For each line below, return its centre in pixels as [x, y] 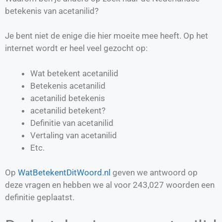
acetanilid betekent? [68, 110]
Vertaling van [55, 135]
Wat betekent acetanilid [74, 73]
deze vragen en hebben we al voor [69, 185]
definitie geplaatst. [40, 197]
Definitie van [54, 123]
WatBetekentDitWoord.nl [64, 173]
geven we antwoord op [154, 173]
